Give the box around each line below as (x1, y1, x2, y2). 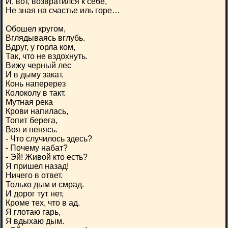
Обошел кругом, (6, 24, 66, 33)
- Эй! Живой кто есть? (6, 153, 88, 161)
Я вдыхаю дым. (6, 217, 64, 225)
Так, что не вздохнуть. (6, 52, 88, 61)
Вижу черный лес (6, 61, 71, 70)
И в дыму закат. (6, 70, 64, 79)
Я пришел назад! (6, 162, 69, 170)
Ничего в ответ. (6, 171, 63, 180)
